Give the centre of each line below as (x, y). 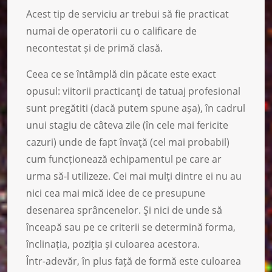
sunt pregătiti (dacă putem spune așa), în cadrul (136, 108)
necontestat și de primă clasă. (94, 48)
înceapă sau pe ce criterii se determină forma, (131, 227)
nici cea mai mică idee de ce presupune (116, 193)
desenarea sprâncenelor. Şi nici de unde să (124, 210)
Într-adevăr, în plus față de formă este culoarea (134, 261)
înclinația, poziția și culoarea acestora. (113, 244)
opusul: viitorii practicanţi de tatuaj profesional (133, 91)
